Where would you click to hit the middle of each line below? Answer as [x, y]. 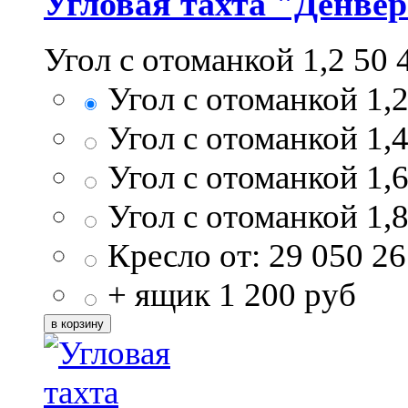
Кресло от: [184, 256]
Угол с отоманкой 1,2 [199, 60]
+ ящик [159, 295]
